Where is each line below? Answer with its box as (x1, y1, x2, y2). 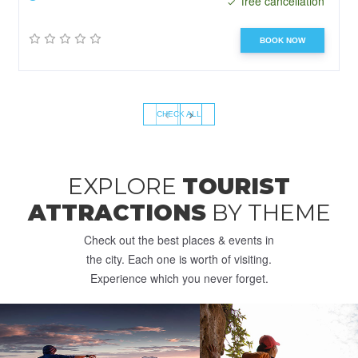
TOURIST (182, 172, 290, 200)
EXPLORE (68, 172, 182, 200)
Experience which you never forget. (89, 269, 268, 286)
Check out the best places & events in (84, 231, 274, 248)
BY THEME (205, 198, 331, 226)
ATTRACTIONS (27, 198, 206, 226)
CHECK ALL (157, 109, 201, 118)
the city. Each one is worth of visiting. (86, 250, 272, 267)
